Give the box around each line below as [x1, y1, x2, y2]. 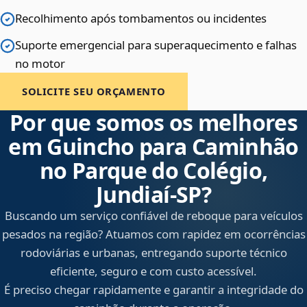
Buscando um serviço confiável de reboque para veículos [4, 208, 303, 224]
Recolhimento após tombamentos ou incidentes [15, 10, 267, 27]
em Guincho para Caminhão [8, 132, 299, 162]
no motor [15, 56, 65, 72]
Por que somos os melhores [10, 108, 297, 138]
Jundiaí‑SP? [96, 180, 211, 210]
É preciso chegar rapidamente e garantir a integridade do [3, 282, 304, 298]
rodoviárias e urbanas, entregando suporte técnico [20, 245, 287, 261]
